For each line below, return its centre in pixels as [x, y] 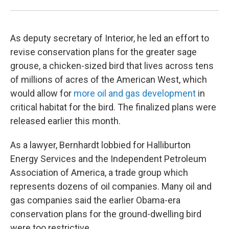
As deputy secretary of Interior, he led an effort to [110, 38]
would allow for [42, 93]
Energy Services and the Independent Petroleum [108, 159]
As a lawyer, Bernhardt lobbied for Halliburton [100, 145]
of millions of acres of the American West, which [109, 79]
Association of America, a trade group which [99, 173]
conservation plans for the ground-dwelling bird [106, 214]
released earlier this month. [65, 121]
